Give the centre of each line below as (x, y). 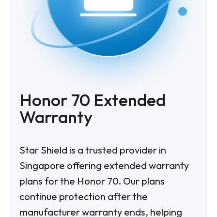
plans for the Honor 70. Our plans (92, 181)
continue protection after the (84, 197)
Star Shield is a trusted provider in (93, 150)
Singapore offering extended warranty (104, 166)
